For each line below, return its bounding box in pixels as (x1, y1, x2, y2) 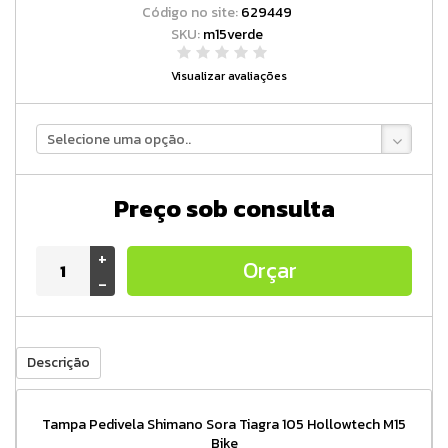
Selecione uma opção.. (47, 129, 191, 151)
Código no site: (141, 2, 241, 24)
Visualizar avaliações (171, 67, 287, 86)
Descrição (27, 352, 90, 374)
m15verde (202, 24, 263, 46)
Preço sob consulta (113, 191, 335, 227)
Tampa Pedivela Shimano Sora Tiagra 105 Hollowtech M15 (42, 414, 406, 436)
